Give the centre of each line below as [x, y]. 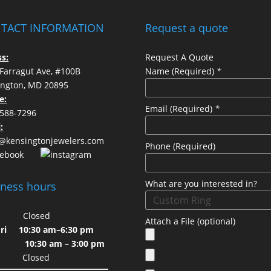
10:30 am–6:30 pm [57, 229]
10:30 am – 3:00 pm [65, 243]
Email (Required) [180, 108]
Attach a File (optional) [192, 221]
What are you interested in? [203, 183]
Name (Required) [181, 71]
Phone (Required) [182, 146]
